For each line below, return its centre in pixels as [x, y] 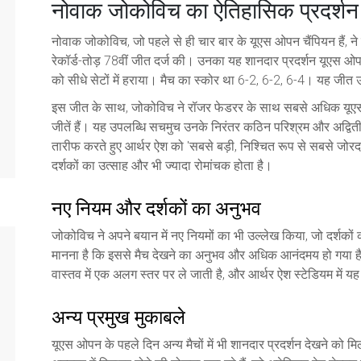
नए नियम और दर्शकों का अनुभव [156, 207]
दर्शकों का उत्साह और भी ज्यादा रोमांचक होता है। [162, 165]
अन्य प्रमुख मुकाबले [118, 315]
